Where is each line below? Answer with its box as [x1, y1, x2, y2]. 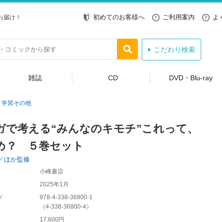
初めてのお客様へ [93, 13, 145, 21]
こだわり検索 [153, 46, 195, 54]
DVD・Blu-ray [168, 74, 213, 82]
